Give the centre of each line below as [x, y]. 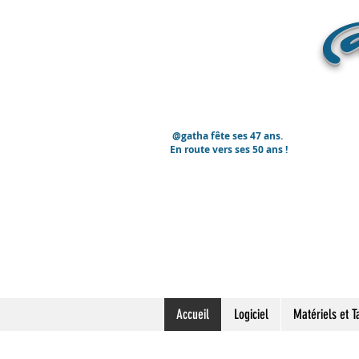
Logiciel [251, 314]
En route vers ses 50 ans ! [229, 149]
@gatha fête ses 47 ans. [229, 136]
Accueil [193, 314]
